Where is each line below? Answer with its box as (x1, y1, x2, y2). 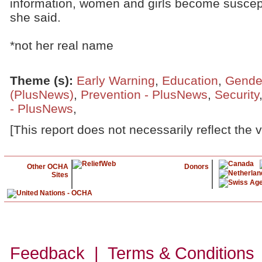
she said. (10, 11, 61, 24)
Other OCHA (27, 163, 68, 171)
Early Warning (77, 74, 155, 87)
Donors (184, 163, 209, 171)
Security (215, 88, 259, 101)
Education (162, 74, 218, 87)
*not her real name (10, 39, 113, 52)
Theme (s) (10, 74, 69, 87)
